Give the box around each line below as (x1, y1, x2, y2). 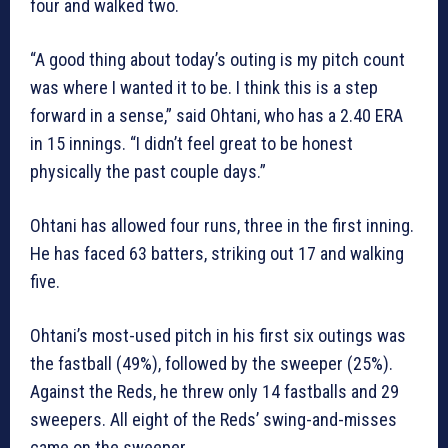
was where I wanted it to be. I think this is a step (30, 77, 378, 99)
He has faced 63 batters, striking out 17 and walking (30, 243, 404, 265)
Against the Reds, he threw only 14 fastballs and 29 (30, 381, 399, 403)
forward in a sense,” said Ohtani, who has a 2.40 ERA (30, 105, 403, 127)
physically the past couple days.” (30, 161, 266, 183)
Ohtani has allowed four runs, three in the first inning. (30, 215, 414, 237)
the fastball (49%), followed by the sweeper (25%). (30, 353, 393, 375)
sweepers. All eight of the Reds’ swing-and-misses (30, 409, 397, 431)
